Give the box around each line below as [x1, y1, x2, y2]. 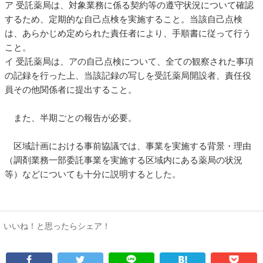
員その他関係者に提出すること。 [5, 84, 137, 95]
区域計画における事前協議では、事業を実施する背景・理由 [5, 140, 251, 151]
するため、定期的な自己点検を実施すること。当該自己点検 [5, 14, 242, 24]
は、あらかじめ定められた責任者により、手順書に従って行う [5, 28, 251, 38]
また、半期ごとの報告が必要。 [5, 112, 137, 123]
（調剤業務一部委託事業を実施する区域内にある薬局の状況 [5, 154, 242, 165]
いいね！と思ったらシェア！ [4, 221, 110, 231]
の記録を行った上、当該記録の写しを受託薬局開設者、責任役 [5, 70, 251, 80]
